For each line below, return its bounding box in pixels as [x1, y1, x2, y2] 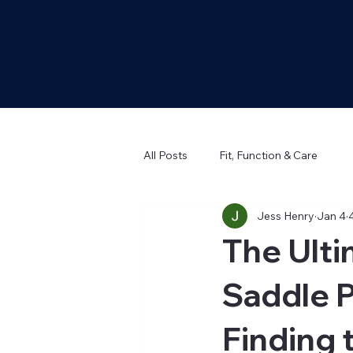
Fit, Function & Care [219, 147, 318, 162]
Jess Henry [257, 208, 314, 223]
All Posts [143, 147, 188, 162]
